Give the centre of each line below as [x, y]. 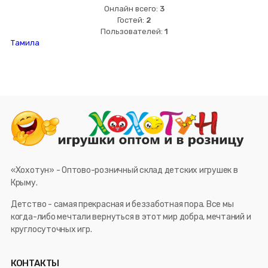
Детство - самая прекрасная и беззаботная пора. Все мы [122, 205]
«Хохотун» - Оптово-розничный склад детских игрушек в [124, 170]
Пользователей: [132, 31]
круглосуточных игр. [51, 230]
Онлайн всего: [132, 8]
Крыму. [24, 183]
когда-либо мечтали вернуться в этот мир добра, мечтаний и [131, 217]
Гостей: [131, 20]
